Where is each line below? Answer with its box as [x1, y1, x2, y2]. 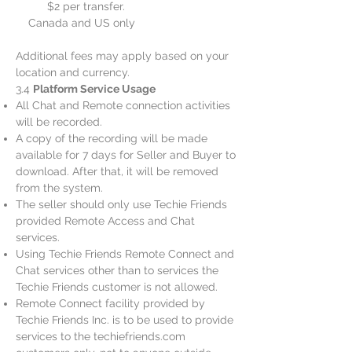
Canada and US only [28, 16, 135, 29]
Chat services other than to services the [16, 264, 218, 277]
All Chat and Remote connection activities [16, 99, 230, 112]
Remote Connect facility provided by [16, 297, 205, 310]
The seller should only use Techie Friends [16, 198, 227, 211]
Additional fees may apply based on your [16, 49, 229, 62]
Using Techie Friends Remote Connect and [16, 247, 234, 260]
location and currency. [16, 66, 130, 79]
